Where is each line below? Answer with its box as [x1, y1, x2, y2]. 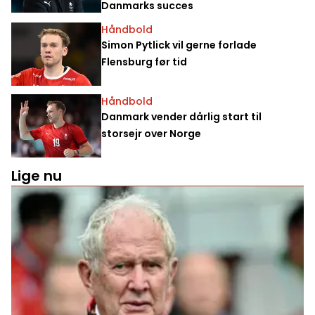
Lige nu [11, 165, 62, 186]
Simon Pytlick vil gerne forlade [101, 37, 257, 52]
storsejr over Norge [101, 126, 201, 141]
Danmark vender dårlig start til [101, 109, 262, 124]
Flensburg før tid [101, 54, 187, 69]
